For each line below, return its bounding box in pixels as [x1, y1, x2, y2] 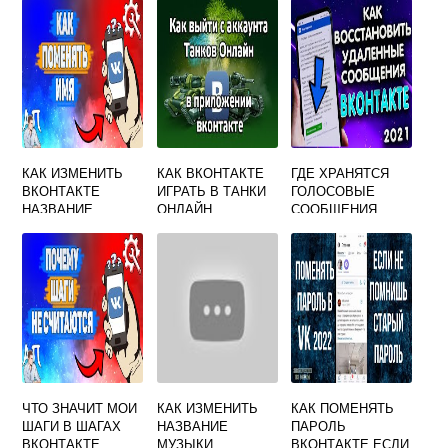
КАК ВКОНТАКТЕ [156, 163, 264, 183]
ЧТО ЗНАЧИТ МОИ [22, 398, 138, 418]
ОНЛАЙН [156, 199, 212, 219]
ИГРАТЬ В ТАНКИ [156, 181, 266, 201]
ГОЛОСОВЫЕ [291, 181, 376, 201]
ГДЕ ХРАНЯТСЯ [291, 163, 390, 183]
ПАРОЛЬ [291, 416, 347, 436]
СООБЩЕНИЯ [291, 199, 378, 219]
